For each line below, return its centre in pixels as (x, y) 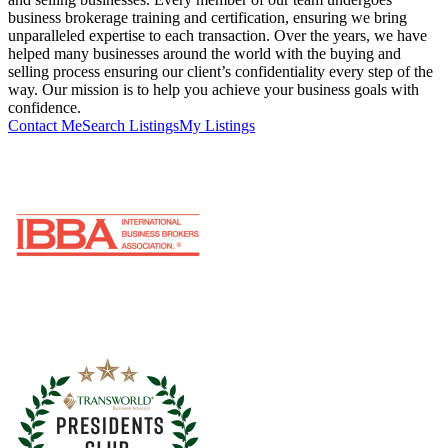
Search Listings (130, 125)
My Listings (217, 125)
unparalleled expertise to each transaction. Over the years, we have (217, 35)
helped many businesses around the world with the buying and (204, 53)
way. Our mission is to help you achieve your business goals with (213, 89)
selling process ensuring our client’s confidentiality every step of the (220, 71)
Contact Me (45, 125)
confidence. (44, 107)
